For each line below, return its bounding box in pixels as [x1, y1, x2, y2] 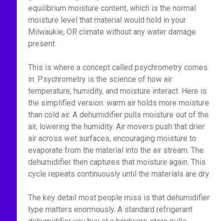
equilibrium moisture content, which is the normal [28, 3, 196, 13]
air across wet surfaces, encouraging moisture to [28, 134, 196, 143]
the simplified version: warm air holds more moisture [28, 98, 209, 108]
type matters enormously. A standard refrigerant [28, 205, 192, 214]
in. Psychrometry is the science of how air [28, 74, 172, 84]
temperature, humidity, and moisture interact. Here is [28, 86, 207, 96]
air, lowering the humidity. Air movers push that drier [28, 122, 205, 131]
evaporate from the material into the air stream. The [28, 146, 204, 155]
